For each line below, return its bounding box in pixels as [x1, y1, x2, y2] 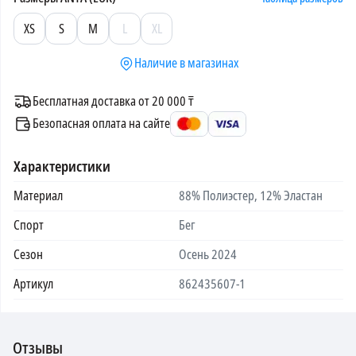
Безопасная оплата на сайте [33, 114, 170, 133]
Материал [14, 186, 63, 205]
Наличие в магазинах [133, 53, 239, 72]
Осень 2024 [178, 245, 237, 264]
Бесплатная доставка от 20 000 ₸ [33, 91, 194, 110]
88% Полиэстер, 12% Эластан [178, 186, 323, 205]
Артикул [14, 274, 53, 293]
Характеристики [14, 156, 110, 177]
